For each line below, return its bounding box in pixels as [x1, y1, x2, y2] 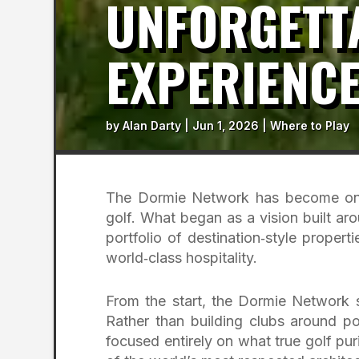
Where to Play [270, 119, 349, 132]
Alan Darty [123, 119, 181, 132]
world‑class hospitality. [106, 249, 257, 267]
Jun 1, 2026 [192, 119, 259, 132]
